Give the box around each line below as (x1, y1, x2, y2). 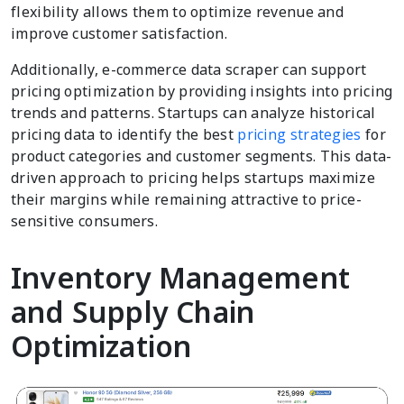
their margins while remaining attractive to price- (11, 189, 362, 210)
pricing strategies (237, 124, 362, 145)
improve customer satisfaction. (11, 23, 228, 44)
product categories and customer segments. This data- (11, 146, 392, 167)
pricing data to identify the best (11, 124, 238, 145)
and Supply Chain (11, 292, 255, 332)
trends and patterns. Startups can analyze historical (11, 103, 376, 124)
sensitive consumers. (11, 211, 159, 232)
